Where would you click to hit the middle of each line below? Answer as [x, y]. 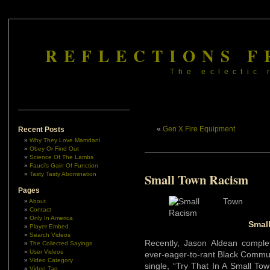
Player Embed [49, 226]
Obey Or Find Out [54, 149]
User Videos [46, 252]
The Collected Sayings [61, 243]
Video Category [51, 260]
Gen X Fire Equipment [199, 129]
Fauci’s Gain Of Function [64, 165]
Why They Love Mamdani [65, 140]
